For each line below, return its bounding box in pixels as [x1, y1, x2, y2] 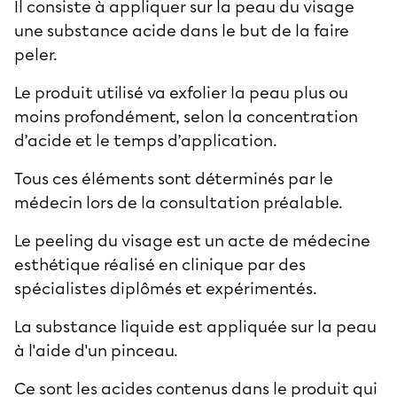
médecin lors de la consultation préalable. [14, 192, 346, 213]
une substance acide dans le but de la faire [14, 20, 349, 41]
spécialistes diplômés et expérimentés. [14, 278, 317, 299]
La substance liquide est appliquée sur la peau [14, 316, 377, 337]
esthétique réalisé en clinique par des [14, 254, 306, 275]
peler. [14, 44, 61, 65]
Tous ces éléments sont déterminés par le [14, 168, 333, 189]
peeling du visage [35, 230, 173, 251]
